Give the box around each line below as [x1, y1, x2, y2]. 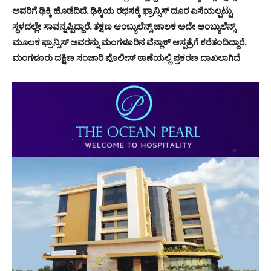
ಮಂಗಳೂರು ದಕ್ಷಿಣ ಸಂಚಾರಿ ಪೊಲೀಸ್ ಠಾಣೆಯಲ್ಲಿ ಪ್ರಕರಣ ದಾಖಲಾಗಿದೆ [12, 52, 240, 64]
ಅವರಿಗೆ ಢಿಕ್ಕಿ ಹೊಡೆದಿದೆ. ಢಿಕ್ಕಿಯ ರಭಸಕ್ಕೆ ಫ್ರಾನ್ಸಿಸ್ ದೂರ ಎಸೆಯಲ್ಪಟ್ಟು [12, 5, 232, 17]
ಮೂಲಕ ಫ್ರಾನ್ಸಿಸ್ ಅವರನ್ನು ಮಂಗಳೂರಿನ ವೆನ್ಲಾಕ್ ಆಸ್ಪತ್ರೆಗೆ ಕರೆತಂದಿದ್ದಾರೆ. [12, 36, 246, 48]
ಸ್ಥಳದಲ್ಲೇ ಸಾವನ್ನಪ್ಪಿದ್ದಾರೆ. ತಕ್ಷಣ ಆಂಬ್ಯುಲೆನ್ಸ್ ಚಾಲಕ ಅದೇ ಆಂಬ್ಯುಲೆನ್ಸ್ [12, 21, 235, 33]
